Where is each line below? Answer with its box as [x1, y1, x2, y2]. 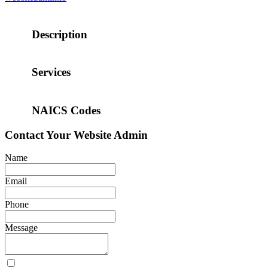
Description [29, 28, 87, 41]
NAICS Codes [29, 103, 100, 117]
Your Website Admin [46, 128, 148, 141]
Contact [5, 128, 46, 141]
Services [29, 66, 71, 79]
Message [5, 223, 38, 233]
